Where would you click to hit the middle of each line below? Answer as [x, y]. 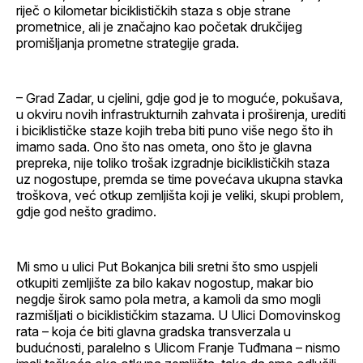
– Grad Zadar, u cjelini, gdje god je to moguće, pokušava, [179, 98]
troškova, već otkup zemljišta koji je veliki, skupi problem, [180, 195]
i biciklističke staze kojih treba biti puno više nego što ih [175, 130]
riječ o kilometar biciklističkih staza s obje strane [154, 10]
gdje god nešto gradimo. [86, 211]
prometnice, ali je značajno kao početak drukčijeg [159, 26]
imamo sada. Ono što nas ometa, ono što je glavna [164, 146]
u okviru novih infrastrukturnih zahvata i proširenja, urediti [181, 114]
